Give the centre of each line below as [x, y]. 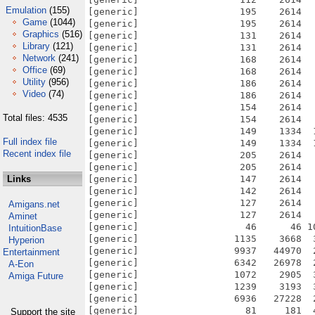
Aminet [23, 216]
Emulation [26, 10]
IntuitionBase [35, 228]
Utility [34, 82]
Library [36, 46]
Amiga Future [36, 276]
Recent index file [37, 154]
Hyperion [26, 240]
